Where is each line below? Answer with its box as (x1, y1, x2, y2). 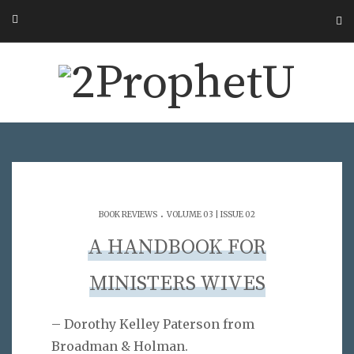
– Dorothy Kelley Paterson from (51, 315, 254, 332)
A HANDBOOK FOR (88, 234, 266, 261)
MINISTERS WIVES (88, 270, 265, 297)
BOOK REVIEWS (99, 209, 157, 220)
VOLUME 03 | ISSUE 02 (167, 209, 255, 220)
